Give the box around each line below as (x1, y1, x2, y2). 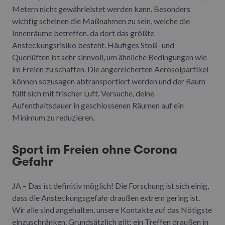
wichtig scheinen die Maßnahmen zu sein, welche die (12, 16, 190, 26)
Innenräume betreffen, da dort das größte (12, 28, 154, 38)
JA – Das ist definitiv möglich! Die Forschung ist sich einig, (12, 180, 209, 190)
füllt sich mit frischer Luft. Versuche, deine (12, 88, 154, 98)
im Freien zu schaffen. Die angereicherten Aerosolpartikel (12, 64, 208, 74)
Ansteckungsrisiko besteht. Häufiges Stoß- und (12, 40, 174, 50)
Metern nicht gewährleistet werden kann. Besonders (12, 4, 190, 14)
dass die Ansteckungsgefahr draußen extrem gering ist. (12, 192, 200, 202)
